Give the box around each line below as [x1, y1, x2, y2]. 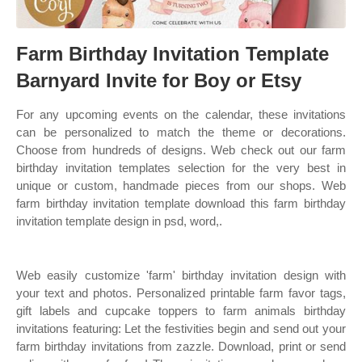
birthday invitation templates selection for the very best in [16, 161, 346, 175]
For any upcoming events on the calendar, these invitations [16, 107, 346, 121]
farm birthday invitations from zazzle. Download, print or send [16, 339, 346, 353]
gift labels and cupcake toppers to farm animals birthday [16, 304, 346, 318]
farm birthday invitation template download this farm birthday [16, 196, 346, 210]
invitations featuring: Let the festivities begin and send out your [16, 322, 346, 335]
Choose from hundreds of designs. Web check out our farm [16, 143, 346, 157]
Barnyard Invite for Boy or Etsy [16, 69, 301, 91]
